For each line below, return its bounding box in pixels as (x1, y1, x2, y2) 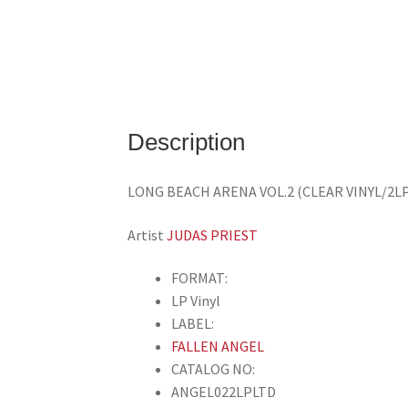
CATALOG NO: (171, 360, 256, 379)
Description (127, 129, 246, 156)
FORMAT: (171, 269, 229, 288)
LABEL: (171, 314, 215, 333)
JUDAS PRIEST (167, 225, 259, 244)
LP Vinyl (171, 291, 221, 311)
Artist (127, 225, 168, 244)
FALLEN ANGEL (171, 337, 265, 356)
